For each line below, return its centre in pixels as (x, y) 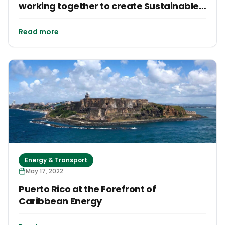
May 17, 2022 (44, 171)
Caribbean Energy (60, 201)
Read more (39, 31)
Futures (36, 18)
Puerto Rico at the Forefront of (87, 189)
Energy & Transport (56, 160)
